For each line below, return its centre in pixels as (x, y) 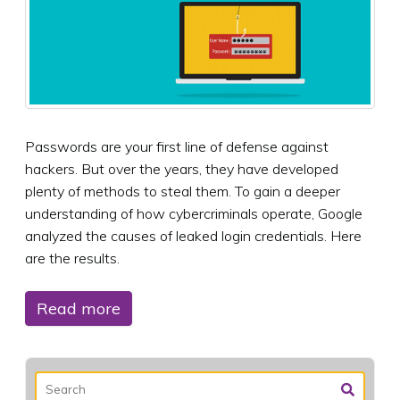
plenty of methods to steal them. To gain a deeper (183, 191)
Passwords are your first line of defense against (177, 146)
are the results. (72, 258)
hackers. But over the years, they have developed (182, 168)
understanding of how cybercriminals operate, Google (194, 213)
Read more (79, 308)
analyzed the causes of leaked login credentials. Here (193, 235)
